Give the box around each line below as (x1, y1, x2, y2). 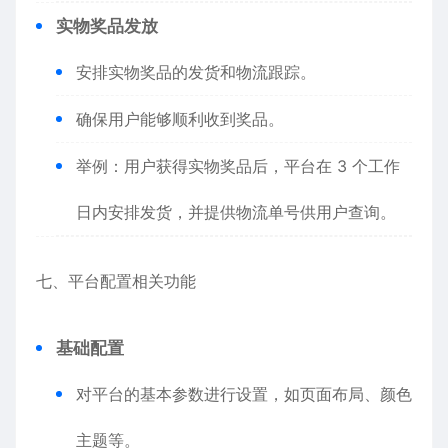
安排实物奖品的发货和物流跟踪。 (76, 62, 316, 82)
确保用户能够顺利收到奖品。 (76, 109, 284, 129)
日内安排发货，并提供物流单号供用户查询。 (76, 202, 396, 222)
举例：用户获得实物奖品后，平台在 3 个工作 (76, 156, 400, 176)
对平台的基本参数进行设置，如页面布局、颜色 (76, 384, 412, 404)
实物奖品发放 (56, 16, 158, 36)
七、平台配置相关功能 (36, 271, 196, 291)
